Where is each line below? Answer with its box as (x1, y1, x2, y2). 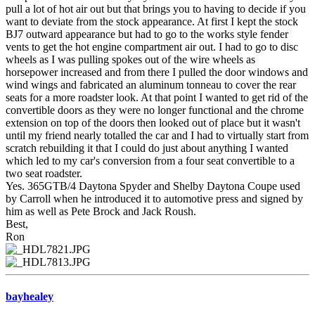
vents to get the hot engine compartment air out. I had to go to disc (6, 40, 298, 53)
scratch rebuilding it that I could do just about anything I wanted (6, 141, 288, 154)
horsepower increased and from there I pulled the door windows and (6, 65, 308, 78)
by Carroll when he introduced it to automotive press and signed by (6, 192, 303, 205)
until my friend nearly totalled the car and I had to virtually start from (6, 129, 309, 141)
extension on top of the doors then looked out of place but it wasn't (6, 116, 300, 129)
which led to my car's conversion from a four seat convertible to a (6, 154, 295, 167)
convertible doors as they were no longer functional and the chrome (6, 103, 304, 116)
